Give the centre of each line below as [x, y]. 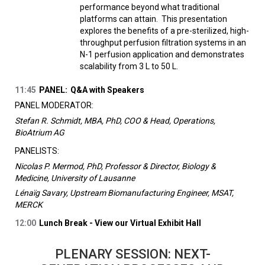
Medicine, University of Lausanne [75, 178]
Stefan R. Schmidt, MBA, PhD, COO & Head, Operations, [115, 121]
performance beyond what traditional [150, 7]
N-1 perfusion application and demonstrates [162, 55]
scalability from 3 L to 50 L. [129, 67]
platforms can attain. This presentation [153, 19]
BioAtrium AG [40, 133]
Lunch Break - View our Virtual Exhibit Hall [120, 223]
